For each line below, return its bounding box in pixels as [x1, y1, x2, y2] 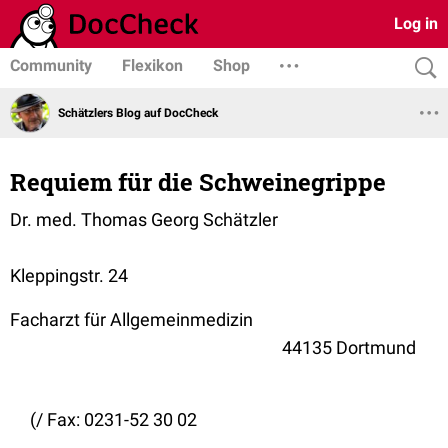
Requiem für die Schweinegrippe [10, 166, 386, 198]
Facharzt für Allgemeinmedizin [10, 309, 253, 330]
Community [10, 56, 92, 75]
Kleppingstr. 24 [10, 265, 128, 286]
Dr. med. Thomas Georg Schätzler [10, 209, 278, 230]
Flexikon [122, 56, 183, 75]
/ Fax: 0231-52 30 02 [36, 409, 197, 430]
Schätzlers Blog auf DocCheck [58, 105, 218, 120]
